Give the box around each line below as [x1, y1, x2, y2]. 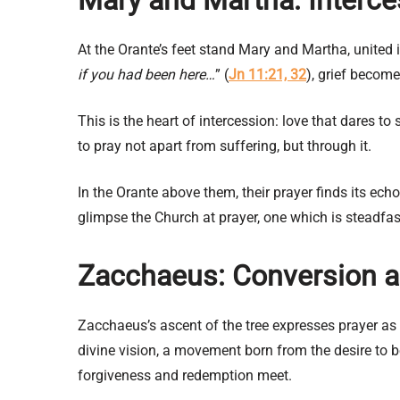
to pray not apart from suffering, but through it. [78, 137, 371, 154]
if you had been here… [78, 65, 215, 83]
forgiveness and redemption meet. [78, 367, 292, 385]
